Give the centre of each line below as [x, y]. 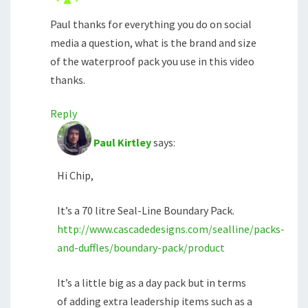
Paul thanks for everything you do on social [151, 24]
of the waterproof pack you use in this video [152, 62]
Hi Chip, [75, 176]
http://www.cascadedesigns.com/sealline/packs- [171, 229]
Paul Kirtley [122, 143]
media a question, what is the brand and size [153, 43]
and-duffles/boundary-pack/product [141, 248]
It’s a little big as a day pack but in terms [152, 283]
